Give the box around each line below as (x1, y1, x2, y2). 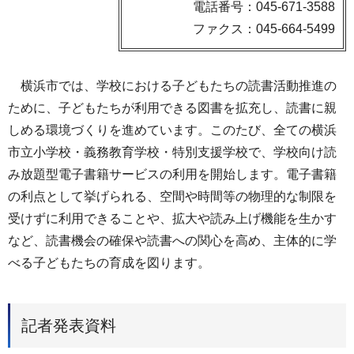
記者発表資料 (21, 316, 116, 334)
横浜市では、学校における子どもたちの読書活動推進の (8, 79, 337, 92)
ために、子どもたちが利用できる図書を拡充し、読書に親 (8, 101, 337, 115)
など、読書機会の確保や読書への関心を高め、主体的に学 (8, 234, 337, 247)
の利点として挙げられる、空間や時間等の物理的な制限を (8, 190, 337, 203)
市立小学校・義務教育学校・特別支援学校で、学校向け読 (8, 145, 337, 159)
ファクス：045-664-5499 (193, 22, 335, 36)
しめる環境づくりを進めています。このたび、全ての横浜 (8, 123, 337, 137)
